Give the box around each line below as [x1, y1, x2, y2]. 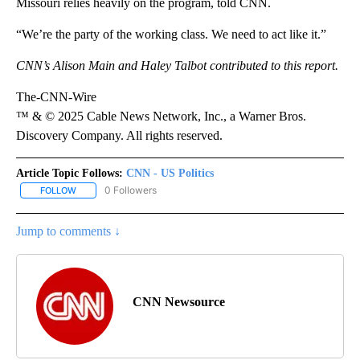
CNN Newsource [133, 295, 225, 309]
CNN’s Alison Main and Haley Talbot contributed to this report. [16, 58, 338, 72]
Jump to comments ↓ [16, 224, 121, 239]
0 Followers [104, 183, 157, 196]
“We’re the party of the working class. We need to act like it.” [16, 27, 326, 41]
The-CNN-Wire [16, 89, 96, 104]
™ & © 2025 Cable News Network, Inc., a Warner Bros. [16, 108, 306, 123]
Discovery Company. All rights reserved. [16, 128, 223, 142]
